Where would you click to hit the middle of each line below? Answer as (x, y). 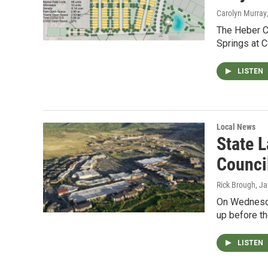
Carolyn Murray (242, 13)
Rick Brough (236, 185)
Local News (236, 127)
